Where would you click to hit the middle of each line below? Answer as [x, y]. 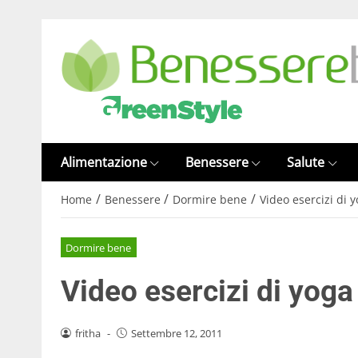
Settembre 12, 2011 [176, 333]
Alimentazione [104, 162]
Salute [306, 162]
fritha [88, 333]
